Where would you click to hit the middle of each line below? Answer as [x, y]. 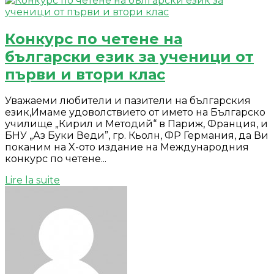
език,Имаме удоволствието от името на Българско [135, 113]
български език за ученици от [129, 56]
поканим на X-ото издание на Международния [127, 147]
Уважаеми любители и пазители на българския [128, 101]
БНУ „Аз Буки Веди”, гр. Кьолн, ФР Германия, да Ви [137, 136]
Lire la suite [32, 180]
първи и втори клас [85, 74]
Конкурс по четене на [94, 39]
